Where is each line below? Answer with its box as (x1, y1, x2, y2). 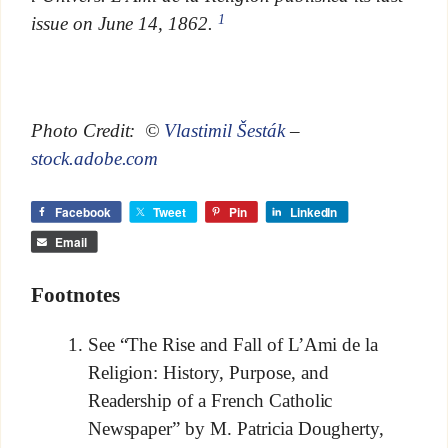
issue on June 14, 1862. (30, 12, 219, 34)
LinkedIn (289, 203, 338, 221)
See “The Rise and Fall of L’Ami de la (87, 334, 379, 356)
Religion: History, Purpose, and (87, 362, 329, 384)
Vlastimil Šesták (164, 119, 285, 141)
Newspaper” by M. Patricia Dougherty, (87, 417, 385, 439)
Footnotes (30, 283, 120, 308)
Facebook (54, 203, 111, 221)
